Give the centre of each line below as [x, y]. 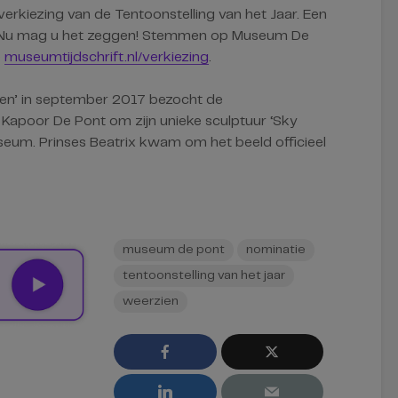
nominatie [276, 250]
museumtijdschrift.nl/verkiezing [107, 57]
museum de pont [174, 250]
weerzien [151, 301]
